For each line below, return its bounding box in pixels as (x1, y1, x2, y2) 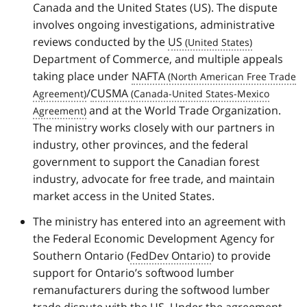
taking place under (33, 68, 132, 84)
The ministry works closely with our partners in (33, 119, 275, 135)
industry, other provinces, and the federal (33, 136, 248, 152)
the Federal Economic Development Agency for (33, 230, 275, 246)
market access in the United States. (33, 188, 214, 204)
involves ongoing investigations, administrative (33, 16, 275, 32)
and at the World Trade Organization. (86, 102, 281, 118)
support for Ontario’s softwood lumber (33, 265, 234, 280)
